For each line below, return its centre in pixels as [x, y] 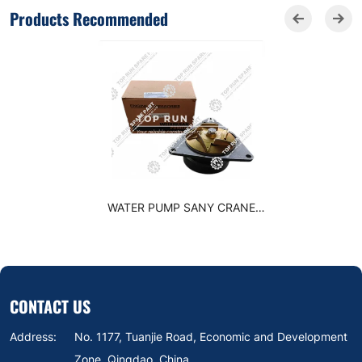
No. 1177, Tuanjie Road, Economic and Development [211, 337]
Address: [33, 337]
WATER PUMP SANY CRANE [181, 208]
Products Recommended [89, 19]
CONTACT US [50, 306]
